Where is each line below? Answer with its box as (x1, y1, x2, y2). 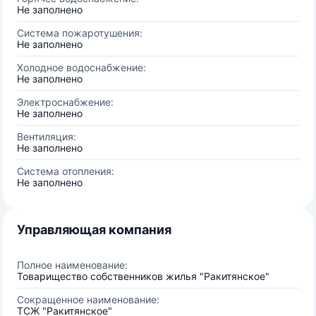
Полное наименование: (17, 259, 128, 271)
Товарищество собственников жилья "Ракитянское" (17, 270, 269, 282)
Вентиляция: (17, 130, 76, 142)
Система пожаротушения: (17, 27, 142, 39)
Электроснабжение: (17, 96, 114, 108)
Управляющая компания (17, 222, 171, 237)
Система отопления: (17, 165, 114, 177)
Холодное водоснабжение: (17, 61, 146, 73)
